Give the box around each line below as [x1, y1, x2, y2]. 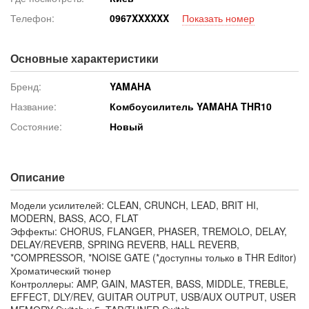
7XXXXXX [126, 10, 170, 25]
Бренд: [10, 79, 41, 93]
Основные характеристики [10, 50, 159, 66]
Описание [10, 168, 65, 185]
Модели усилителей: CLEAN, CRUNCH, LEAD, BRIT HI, [10, 197, 259, 212]
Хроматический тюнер [10, 263, 111, 277]
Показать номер [182, 10, 255, 25]
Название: [10, 99, 57, 113]
